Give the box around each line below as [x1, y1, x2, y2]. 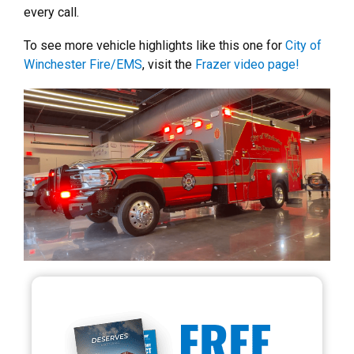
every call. [24, 4, 79, 20]
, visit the [142, 56, 195, 72]
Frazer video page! [195, 56, 299, 72]
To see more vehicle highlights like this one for [24, 37, 285, 53]
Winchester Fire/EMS [24, 56, 142, 72]
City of [285, 37, 322, 53]
